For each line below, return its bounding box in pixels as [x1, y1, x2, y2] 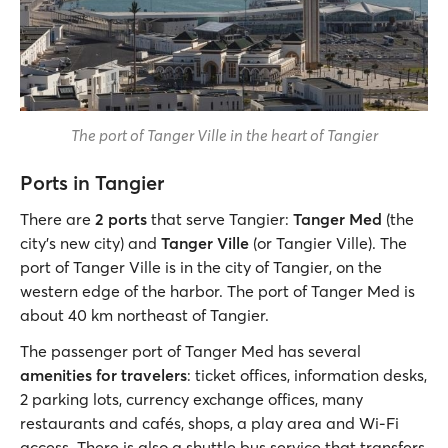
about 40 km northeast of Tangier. [20, 305, 269, 326]
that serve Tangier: [147, 209, 293, 230]
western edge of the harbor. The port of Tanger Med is [20, 281, 415, 302]
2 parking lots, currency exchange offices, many [20, 389, 363, 410]
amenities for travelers [20, 365, 187, 386]
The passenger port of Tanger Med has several [20, 341, 361, 362]
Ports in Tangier [20, 170, 164, 196]
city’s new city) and [20, 233, 161, 254]
